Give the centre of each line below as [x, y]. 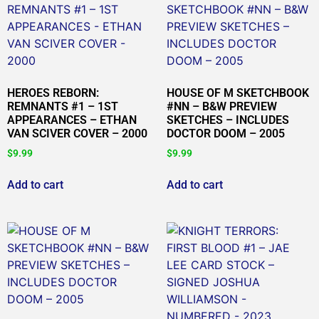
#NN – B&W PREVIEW [222, 106]
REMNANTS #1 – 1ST [63, 106]
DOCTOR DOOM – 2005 [226, 133]
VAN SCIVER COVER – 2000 [77, 133]
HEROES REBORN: [53, 93]
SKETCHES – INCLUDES [228, 120]
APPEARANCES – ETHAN [72, 120]
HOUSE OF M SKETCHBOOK [238, 93]
